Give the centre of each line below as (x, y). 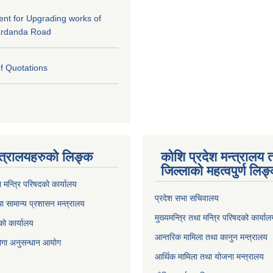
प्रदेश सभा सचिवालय (187, 198)
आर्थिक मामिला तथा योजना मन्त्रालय (209, 256)
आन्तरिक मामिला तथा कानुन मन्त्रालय (211, 237)
